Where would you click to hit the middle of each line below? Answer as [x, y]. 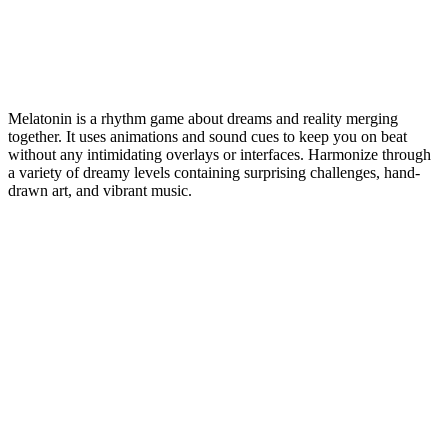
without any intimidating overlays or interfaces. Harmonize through [219, 155]
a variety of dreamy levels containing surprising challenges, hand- [214, 173]
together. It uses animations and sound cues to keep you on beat [207, 137]
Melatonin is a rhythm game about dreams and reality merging [203, 119]
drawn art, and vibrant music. [100, 191]
